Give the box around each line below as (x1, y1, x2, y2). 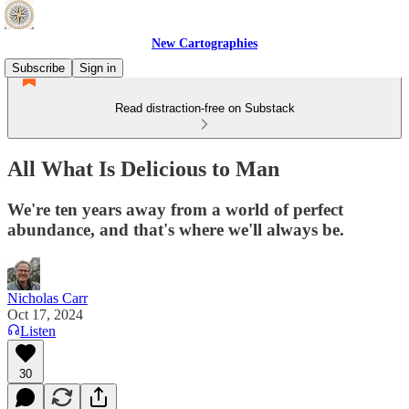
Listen (20, 322, 56, 339)
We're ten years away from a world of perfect (7, 199, 343, 219)
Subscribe (12, 61, 65, 75)
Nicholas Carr (7, 289, 88, 306)
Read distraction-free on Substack (114, 101, 295, 115)
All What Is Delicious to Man (7, 156, 279, 181)
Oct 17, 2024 (7, 306, 83, 322)
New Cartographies (152, 37, 257, 50)
